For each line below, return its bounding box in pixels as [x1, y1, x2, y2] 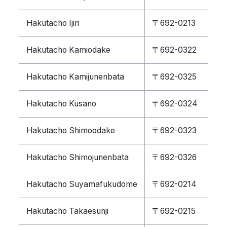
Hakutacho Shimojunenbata [26, 153, 129, 162]
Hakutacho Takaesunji [26, 206, 108, 216]
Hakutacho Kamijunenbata [26, 72, 124, 82]
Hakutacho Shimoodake [26, 126, 115, 135]
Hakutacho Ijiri [26, 18, 79, 28]
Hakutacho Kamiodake [26, 45, 110, 55]
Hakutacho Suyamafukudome [26, 179, 137, 189]
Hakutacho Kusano [26, 99, 96, 108]
